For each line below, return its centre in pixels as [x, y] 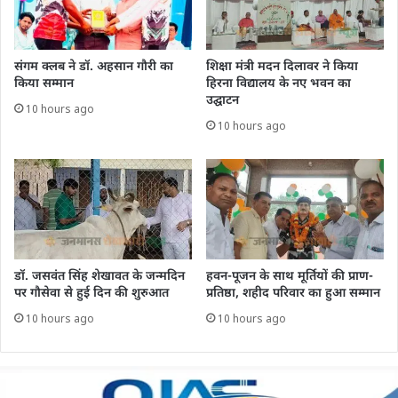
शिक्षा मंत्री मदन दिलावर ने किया [282, 68]
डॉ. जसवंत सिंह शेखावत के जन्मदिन [99, 277]
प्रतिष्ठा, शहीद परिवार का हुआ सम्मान [293, 294]
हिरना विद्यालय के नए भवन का [279, 84]
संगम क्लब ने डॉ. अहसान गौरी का [94, 68]
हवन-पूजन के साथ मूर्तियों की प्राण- [290, 277]
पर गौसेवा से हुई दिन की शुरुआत [92, 294]
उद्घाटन [223, 101]
